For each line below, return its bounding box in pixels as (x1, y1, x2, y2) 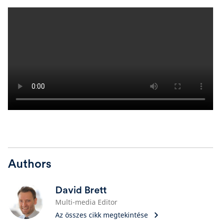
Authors (8, 156, 51, 171)
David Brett (55, 184, 107, 196)
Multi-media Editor (55, 197, 117, 207)
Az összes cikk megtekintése (55, 210, 148, 220)
